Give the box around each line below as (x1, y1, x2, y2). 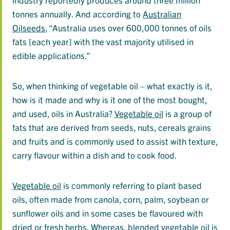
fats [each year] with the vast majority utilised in (12, 36, 194, 47)
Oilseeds (12, 22, 45, 33)
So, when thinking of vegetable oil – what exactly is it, (12, 80, 212, 91)
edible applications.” (12, 50, 90, 61)
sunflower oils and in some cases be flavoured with (12, 207, 203, 219)
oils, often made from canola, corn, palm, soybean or (12, 194, 209, 205)
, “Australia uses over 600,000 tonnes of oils (45, 22, 212, 33)
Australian (143, 8, 181, 20)
